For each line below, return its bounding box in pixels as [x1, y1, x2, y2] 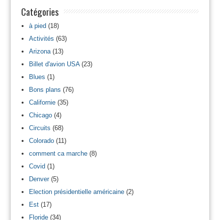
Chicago [28, 111, 52, 119]
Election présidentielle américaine [28, 188, 124, 195]
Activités [28, 34, 54, 42]
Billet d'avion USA [28, 60, 80, 68]
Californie [28, 98, 55, 106]
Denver [28, 175, 49, 183]
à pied [28, 22, 46, 29]
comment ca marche [28, 149, 87, 157]
